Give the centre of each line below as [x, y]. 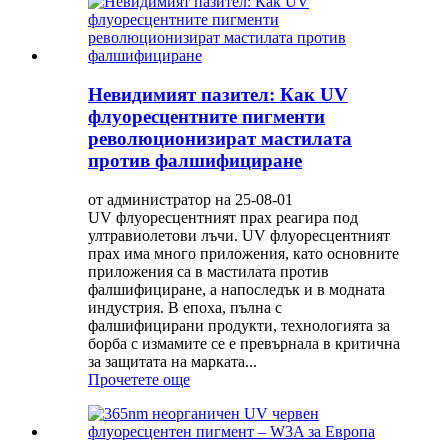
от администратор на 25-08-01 [190, 199]
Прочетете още [139, 379]
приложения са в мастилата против [208, 271]
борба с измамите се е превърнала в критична [244, 343]
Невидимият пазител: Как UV [218, 95]
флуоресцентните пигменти [206, 117]
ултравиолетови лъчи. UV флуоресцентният [239, 235]
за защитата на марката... [172, 361]
